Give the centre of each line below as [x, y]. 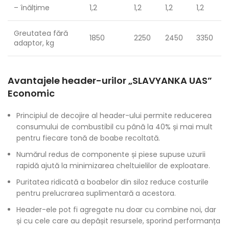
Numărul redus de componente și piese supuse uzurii [111, 154]
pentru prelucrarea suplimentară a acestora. [96, 193]
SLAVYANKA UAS [170, 81]
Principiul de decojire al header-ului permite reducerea [114, 116]
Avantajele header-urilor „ [70, 81]
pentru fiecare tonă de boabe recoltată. [88, 138]
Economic [31, 93]
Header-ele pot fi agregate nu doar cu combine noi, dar [116, 210]
